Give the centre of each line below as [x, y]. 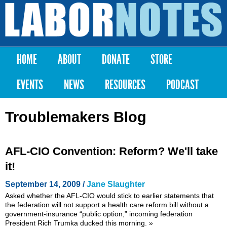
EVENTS [30, 85]
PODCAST [182, 85]
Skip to [100, 5]
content [101, 23]
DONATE [116, 59]
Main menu [46, 62]
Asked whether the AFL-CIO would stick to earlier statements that [109, 195]
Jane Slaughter [116, 184]
